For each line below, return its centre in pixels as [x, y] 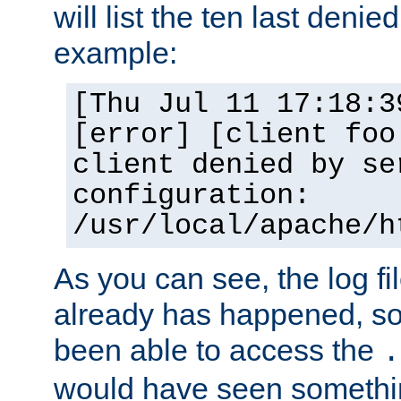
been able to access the [218, 350]
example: [115, 52]
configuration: [192, 196]
